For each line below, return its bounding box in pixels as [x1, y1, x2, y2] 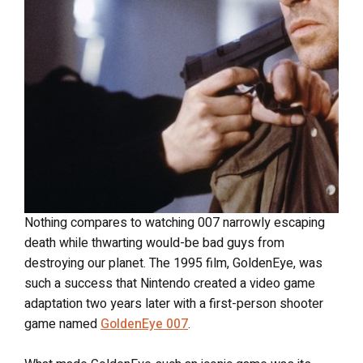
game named [24, 314, 100, 334]
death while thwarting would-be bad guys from [24, 233, 284, 253]
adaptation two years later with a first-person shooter [24, 294, 323, 314]
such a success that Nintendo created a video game [24, 274, 315, 293]
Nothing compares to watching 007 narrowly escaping [24, 213, 325, 233]
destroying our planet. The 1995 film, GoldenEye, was [24, 254, 322, 273]
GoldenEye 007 [100, 314, 188, 334]
